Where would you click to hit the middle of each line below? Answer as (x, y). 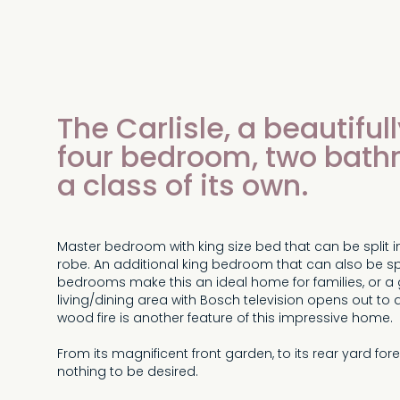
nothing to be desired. (128, 373)
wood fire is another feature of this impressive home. (225, 319)
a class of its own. (183, 189)
